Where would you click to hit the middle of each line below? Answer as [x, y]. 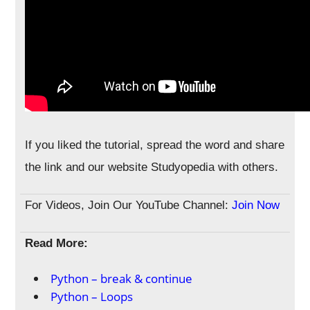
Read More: [57, 243]
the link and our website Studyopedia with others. [152, 167]
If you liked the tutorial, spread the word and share [155, 145]
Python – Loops [92, 296]
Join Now [256, 205]
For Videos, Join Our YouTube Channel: [129, 205]
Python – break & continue [122, 278]
